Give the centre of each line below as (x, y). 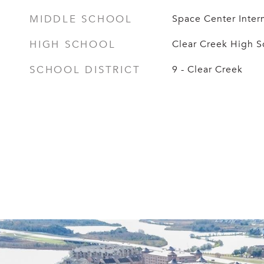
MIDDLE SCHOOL (81, 19)
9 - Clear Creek (207, 70)
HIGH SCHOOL (73, 44)
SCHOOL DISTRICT (85, 70)
